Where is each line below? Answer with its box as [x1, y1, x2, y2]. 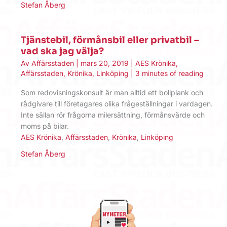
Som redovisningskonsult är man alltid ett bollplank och [21, 88, 203, 97]
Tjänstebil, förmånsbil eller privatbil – [21, 34, 199, 46]
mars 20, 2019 [81, 59, 131, 68]
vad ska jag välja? [21, 45, 104, 57]
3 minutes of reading [135, 69, 204, 78]
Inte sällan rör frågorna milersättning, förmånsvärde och [21, 110, 205, 119]
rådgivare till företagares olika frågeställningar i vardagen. [21, 99, 213, 108]
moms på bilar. [21, 121, 69, 130]
